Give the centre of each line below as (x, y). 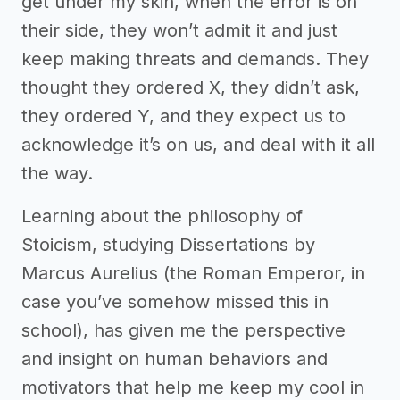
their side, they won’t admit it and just (179, 31)
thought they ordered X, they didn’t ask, (191, 88)
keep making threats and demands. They (195, 59)
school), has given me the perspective (183, 331)
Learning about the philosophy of (162, 217)
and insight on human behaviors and (175, 359)
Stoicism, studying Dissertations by (168, 245)
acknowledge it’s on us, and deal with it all (198, 145)
